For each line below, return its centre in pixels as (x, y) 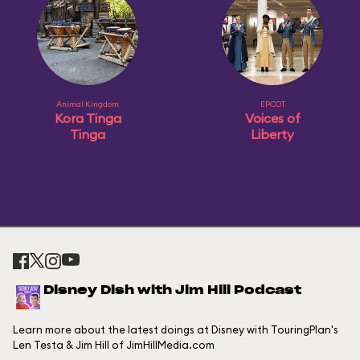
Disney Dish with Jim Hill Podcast (172, 291)
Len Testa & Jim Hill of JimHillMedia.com (114, 345)
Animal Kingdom (88, 104)
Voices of (272, 119)
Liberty (272, 135)
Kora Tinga (88, 119)
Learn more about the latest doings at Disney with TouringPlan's (176, 330)
